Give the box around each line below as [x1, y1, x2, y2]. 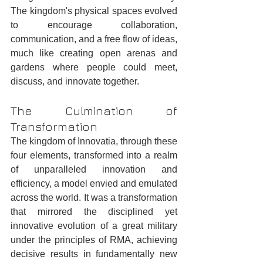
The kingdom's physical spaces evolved [11, 6, 177, 16]
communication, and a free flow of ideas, [11, 34, 177, 45]
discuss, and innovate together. [11, 76, 139, 87]
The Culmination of [11, 104, 177, 118]
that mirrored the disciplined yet [11, 207, 177, 217]
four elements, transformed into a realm [11, 150, 177, 161]
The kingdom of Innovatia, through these [11, 136, 177, 147]
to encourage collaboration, [11, 20, 177, 31]
